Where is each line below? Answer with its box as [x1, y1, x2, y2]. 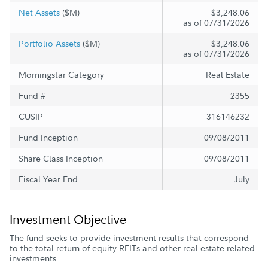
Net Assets [19, 7, 60, 18]
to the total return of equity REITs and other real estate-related [10, 242, 255, 254]
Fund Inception [19, 132, 78, 143]
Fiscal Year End [19, 173, 78, 185]
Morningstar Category [19, 69, 104, 80]
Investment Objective [10, 211, 126, 227]
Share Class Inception [19, 153, 103, 164]
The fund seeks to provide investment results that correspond [10, 232, 249, 243]
